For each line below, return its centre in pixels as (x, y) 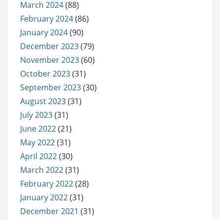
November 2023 (50, 60)
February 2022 (47, 183)
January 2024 (44, 32)
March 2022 (42, 170)
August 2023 (43, 101)
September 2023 (51, 87)
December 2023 (49, 46)
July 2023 (36, 115)
